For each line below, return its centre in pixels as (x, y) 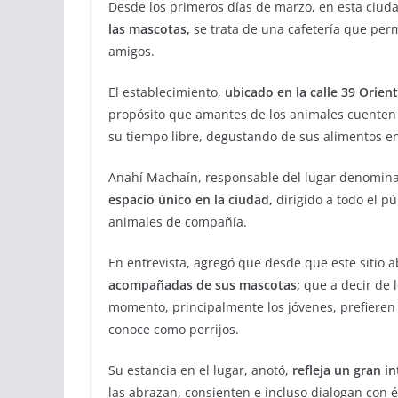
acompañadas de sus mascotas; (204, 285)
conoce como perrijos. (174, 329)
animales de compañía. (178, 222)
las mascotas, (149, 29)
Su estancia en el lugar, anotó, (200, 370)
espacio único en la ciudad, (191, 199)
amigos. (131, 51)
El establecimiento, (167, 92)
